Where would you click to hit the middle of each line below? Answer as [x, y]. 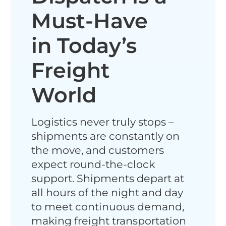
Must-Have [90, 20]
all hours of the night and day [107, 192]
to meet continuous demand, [108, 206]
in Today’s [84, 45]
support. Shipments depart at [108, 178]
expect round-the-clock [93, 164]
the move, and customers [98, 150]
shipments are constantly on [106, 136]
